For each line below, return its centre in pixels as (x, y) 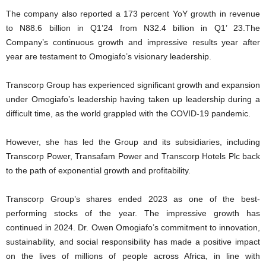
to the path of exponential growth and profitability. (98, 170)
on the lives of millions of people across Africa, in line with (133, 256)
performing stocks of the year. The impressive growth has (133, 213)
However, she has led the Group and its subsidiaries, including (133, 142)
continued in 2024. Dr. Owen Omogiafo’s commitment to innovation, (133, 227)
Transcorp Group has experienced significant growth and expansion (133, 85)
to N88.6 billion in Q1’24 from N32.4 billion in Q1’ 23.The (133, 28)
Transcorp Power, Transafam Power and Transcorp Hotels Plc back (133, 156)
